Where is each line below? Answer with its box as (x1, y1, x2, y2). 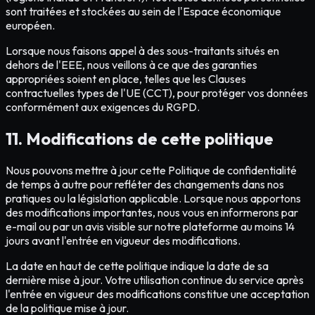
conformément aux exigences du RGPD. (6, 99, 200, 114)
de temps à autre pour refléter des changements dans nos (6, 176, 284, 191)
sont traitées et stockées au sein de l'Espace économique (6, 4, 281, 18)
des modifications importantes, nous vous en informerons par (6, 205, 298, 219)
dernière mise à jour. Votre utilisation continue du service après (6, 272, 304, 287)
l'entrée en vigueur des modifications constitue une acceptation (6, 286, 309, 301)
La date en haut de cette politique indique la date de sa (6, 258, 269, 273)
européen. (6, 18, 55, 32)
